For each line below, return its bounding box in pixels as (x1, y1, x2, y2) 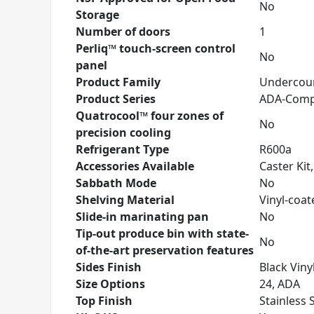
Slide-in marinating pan (76, 209, 209, 224)
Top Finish (76, 293, 132, 308)
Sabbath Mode (76, 175, 156, 191)
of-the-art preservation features (76, 243, 254, 258)
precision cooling (76, 125, 171, 140)
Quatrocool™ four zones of (76, 108, 224, 123)
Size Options (76, 276, 145, 292)
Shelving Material (76, 192, 175, 207)
